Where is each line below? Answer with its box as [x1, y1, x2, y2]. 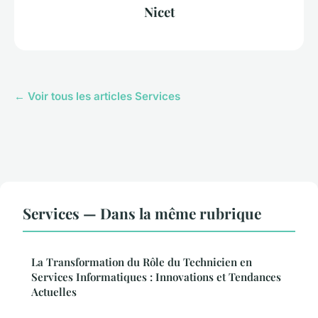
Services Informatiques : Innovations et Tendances [31, 269, 281, 284]
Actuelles [31, 284, 77, 299]
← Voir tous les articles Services [14, 89, 180, 103]
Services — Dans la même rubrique [23, 202, 261, 223]
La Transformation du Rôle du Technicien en [31, 254, 252, 269]
